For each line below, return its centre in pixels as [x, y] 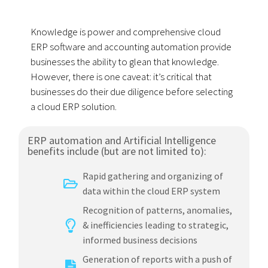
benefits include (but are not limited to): [117, 151]
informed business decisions [140, 240]
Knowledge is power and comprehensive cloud [126, 32]
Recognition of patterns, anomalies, [158, 210]
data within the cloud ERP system [152, 191]
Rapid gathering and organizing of [153, 176]
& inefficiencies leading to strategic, [156, 225]
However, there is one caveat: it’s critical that [121, 77]
